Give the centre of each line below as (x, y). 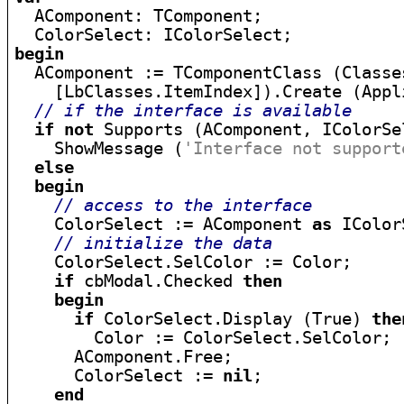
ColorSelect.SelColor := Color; (184, 262)
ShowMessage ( (99, 148)
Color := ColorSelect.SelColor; (203, 338)
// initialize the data (164, 243)
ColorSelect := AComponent (164, 224)
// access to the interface (184, 205)
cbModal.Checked (159, 281)
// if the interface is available (193, 110)
